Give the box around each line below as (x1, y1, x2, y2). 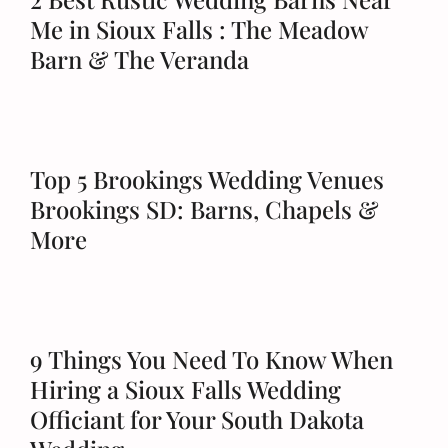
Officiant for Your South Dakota (30, 403, 364, 435)
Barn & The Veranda (30, 43, 249, 75)
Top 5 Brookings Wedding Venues (30, 163, 384, 195)
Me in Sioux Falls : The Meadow (30, 13, 368, 45)
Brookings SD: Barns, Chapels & (30, 193, 379, 225)
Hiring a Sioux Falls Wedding (30, 373, 341, 405)
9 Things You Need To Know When (30, 343, 393, 375)
